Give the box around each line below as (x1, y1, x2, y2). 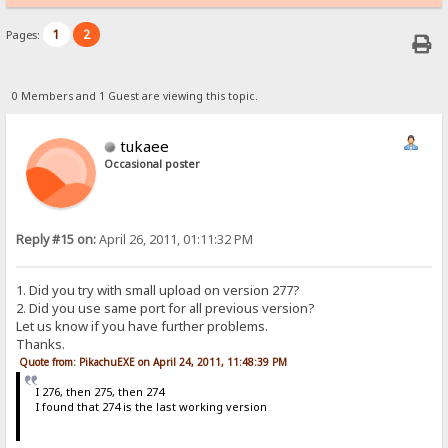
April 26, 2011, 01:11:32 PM (96, 230, 254, 248)
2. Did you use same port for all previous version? (16, 299, 316, 318)
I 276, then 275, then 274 (35, 384, 164, 400)
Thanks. (16, 335, 66, 354)
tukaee (120, 135, 170, 156)
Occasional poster (104, 156, 201, 171)
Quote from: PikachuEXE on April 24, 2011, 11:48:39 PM (19, 355, 288, 370)
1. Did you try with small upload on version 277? (16, 281, 301, 300)
